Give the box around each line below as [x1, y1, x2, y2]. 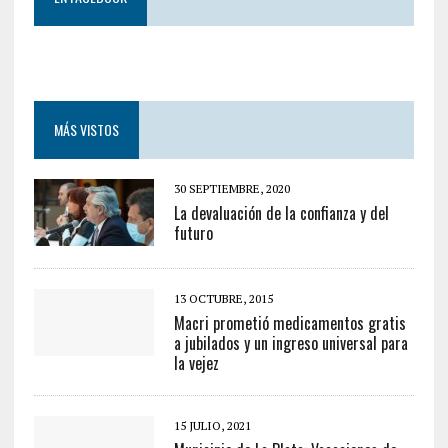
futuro [173, 220, 213, 245]
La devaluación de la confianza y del [173, 200, 389, 225]
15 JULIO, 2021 [173, 417, 251, 433]
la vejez [173, 350, 219, 375]
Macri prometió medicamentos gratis [173, 310, 406, 335]
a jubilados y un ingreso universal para [173, 330, 408, 355]
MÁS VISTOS [53, 118, 119, 140]
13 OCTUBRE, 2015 [173, 290, 273, 306]
